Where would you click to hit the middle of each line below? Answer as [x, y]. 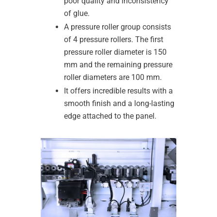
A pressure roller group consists [117, 27]
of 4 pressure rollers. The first [114, 39]
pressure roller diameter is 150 [115, 52]
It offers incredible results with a [118, 91]
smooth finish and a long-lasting [119, 103]
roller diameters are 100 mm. [113, 77]
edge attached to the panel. [110, 116]
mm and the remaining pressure [118, 64]
